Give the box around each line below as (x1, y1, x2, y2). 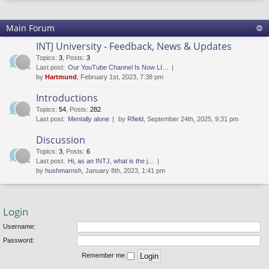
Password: (3, 236, 34, 244)
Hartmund (45, 73, 77, 80)
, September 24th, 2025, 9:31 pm (144, 115, 238, 122)
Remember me (82, 252, 127, 259)
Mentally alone (68, 115, 109, 122)
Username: (3, 222, 35, 230)
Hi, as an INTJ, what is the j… (68, 157, 154, 165)
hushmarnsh (45, 167, 82, 174)
